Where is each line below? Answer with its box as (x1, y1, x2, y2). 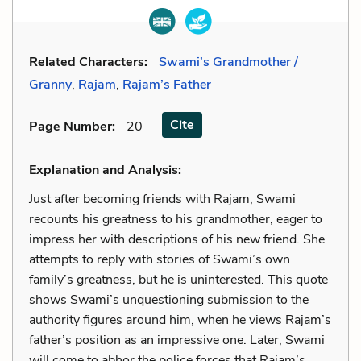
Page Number (29, 117, 112, 135)
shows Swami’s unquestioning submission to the (29, 291, 309, 309)
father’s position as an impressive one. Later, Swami (29, 331, 325, 349)
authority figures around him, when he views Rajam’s (29, 311, 331, 329)
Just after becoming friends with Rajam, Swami (29, 190, 296, 208)
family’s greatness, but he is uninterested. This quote (29, 271, 328, 288)
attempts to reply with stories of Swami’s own (29, 251, 290, 268)
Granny (29, 76, 72, 93)
